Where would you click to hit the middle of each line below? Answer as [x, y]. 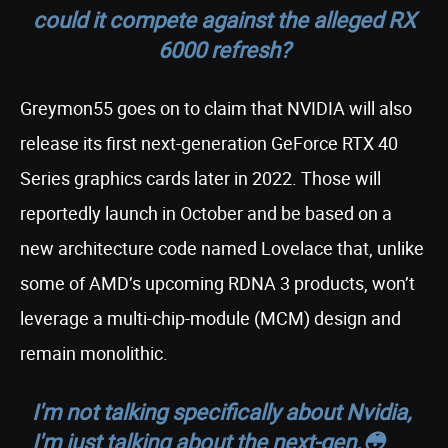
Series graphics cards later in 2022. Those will [200, 178]
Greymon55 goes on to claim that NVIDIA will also [216, 108]
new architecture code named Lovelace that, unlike [222, 248]
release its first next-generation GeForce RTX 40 [209, 143]
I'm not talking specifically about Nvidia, [222, 411]
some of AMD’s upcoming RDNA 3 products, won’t [217, 283]
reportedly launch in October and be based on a [206, 213]
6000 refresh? [224, 49]
